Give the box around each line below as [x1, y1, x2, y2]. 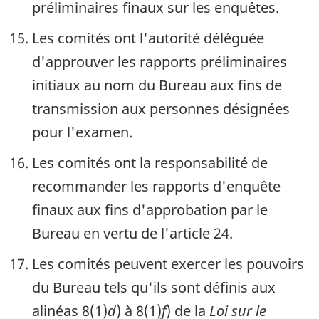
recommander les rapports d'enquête [32, 177, 281, 197]
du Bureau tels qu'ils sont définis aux [32, 278, 276, 298]
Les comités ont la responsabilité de [32, 153, 268, 173]
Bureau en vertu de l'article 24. [32, 224, 233, 244]
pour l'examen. [32, 122, 132, 142]
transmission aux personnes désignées [32, 99, 290, 119]
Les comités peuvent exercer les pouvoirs [32, 254, 304, 274]
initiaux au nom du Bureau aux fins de [32, 75, 282, 95]
